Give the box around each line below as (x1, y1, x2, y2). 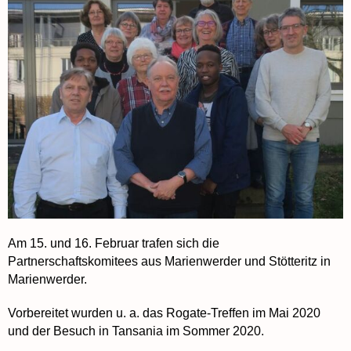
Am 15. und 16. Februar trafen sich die (8, 237, 219, 251)
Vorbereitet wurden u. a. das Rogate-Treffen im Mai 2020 (8, 306, 320, 320)
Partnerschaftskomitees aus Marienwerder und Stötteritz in (8, 255, 331, 269)
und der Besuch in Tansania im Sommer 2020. (8, 324, 264, 338)
